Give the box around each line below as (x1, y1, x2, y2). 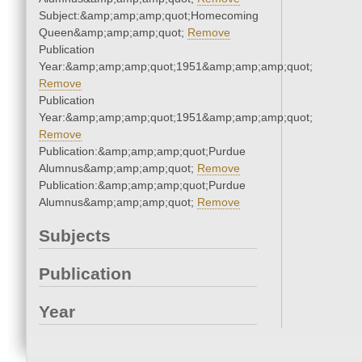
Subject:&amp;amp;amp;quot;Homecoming (39, 9, 259, 23)
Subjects (39, 226, 111, 246)
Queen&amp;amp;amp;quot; (39, 26, 187, 40)
